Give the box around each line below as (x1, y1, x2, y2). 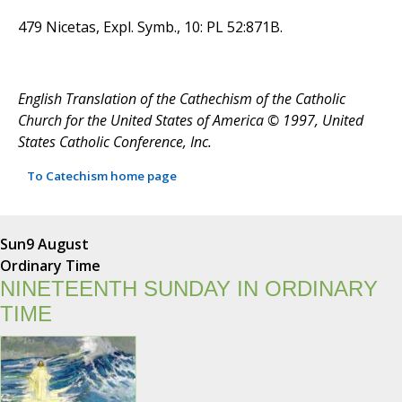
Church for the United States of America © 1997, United (18, 110, 363, 131)
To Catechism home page (27, 168, 177, 185)
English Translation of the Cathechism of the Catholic (18, 89, 345, 109)
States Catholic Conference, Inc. (18, 132, 212, 153)
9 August (26, 233, 89, 254)
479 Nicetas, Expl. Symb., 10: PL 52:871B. (18, 17, 283, 38)
